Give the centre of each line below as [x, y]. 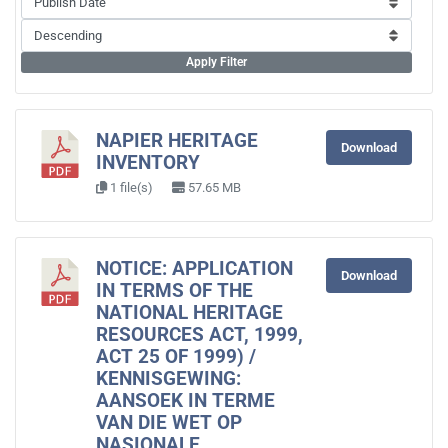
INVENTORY [148, 163]
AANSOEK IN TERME [185, 401]
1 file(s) [131, 187]
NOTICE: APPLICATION [194, 269]
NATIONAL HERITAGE [189, 313]
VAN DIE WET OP [169, 423]
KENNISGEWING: [168, 379]
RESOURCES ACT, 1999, [199, 335]
